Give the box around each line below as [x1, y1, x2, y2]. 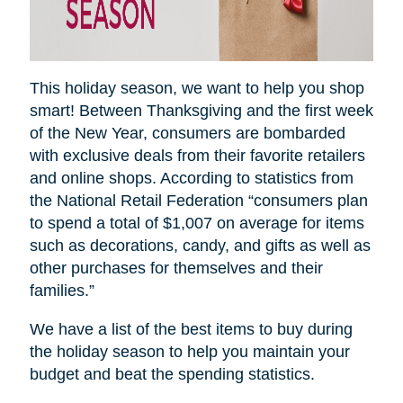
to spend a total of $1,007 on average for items [29, 214, 364, 233]
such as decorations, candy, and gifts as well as [29, 237, 371, 255]
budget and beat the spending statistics [29, 365, 310, 384]
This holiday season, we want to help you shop [29, 79, 364, 98]
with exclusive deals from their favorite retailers [29, 147, 365, 166]
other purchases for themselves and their [29, 259, 323, 278]
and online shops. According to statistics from [29, 169, 354, 188]
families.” [29, 282, 94, 300]
